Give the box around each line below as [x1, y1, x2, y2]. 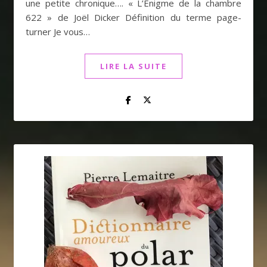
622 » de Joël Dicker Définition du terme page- [26, 11, 241, 23]
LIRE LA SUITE [100, 61, 167, 72]
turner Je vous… [26, 26, 90, 38]
